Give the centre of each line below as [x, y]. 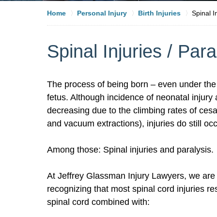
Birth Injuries [159, 13]
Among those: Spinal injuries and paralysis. [130, 149]
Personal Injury [102, 13]
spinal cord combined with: [98, 202]
